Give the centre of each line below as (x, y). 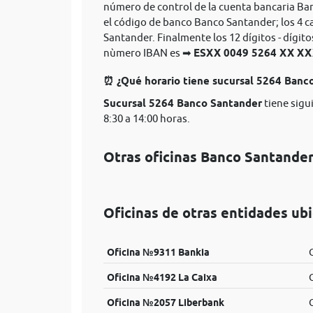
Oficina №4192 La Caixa (162, 277)
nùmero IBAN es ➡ (148, 53)
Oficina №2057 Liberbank (165, 303)
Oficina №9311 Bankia (158, 252)
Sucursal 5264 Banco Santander (183, 103)
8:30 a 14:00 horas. (147, 118)
